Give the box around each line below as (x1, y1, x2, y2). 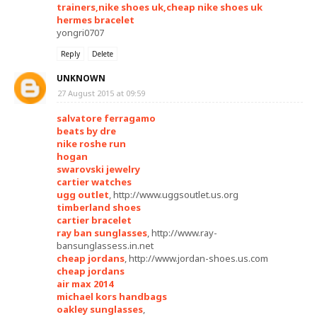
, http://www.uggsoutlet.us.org (109, 188, 238, 201)
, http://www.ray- (147, 226, 217, 239)
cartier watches (57, 175, 132, 188)
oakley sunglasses (57, 303, 143, 316)
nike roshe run (57, 137, 126, 150)
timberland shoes (57, 201, 141, 214)
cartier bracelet (57, 214, 132, 226)
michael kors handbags (57, 290, 167, 303)
